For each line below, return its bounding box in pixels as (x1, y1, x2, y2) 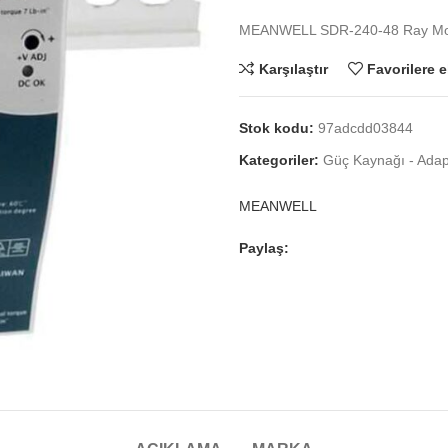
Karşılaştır (258, 60, 328, 77)
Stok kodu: (239, 120, 318, 136)
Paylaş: (239, 240, 289, 256)
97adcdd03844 (318, 120, 413, 136)
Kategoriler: (239, 152, 319, 168)
